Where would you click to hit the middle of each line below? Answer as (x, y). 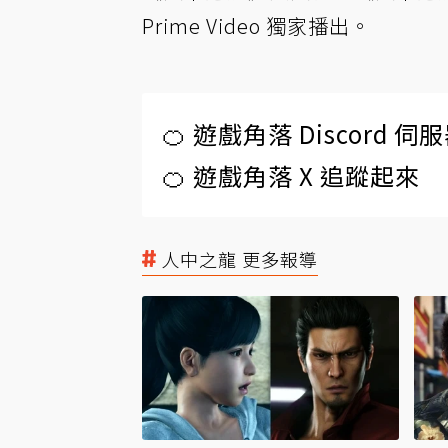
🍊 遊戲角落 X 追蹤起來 (291, 175)
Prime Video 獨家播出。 (256, 25)
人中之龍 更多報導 (239, 259)
